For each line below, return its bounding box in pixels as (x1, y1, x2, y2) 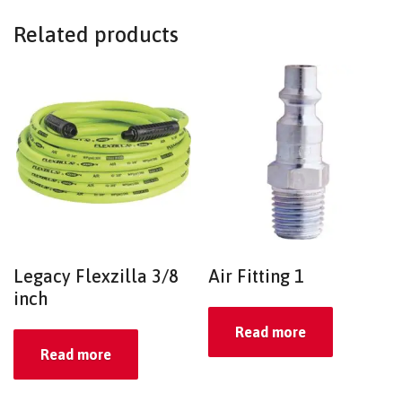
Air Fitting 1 (208, 265, 305, 286)
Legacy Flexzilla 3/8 (13, 265, 179, 286)
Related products (13, 22, 179, 48)
